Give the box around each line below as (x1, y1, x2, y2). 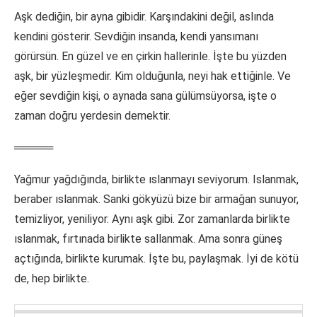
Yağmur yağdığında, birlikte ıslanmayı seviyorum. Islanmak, (14, 173, 299, 187)
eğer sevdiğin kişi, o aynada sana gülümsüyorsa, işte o (14, 89, 277, 103)
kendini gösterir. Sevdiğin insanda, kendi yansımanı (14, 30, 258, 44)
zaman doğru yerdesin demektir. (14, 109, 171, 123)
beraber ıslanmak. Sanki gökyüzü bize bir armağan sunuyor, (14, 192, 299, 207)
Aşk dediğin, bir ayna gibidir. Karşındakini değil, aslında (14, 10, 274, 24)
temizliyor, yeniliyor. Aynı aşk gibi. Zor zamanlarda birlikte (14, 212, 290, 226)
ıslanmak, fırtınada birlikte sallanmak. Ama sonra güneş (14, 232, 282, 246)
